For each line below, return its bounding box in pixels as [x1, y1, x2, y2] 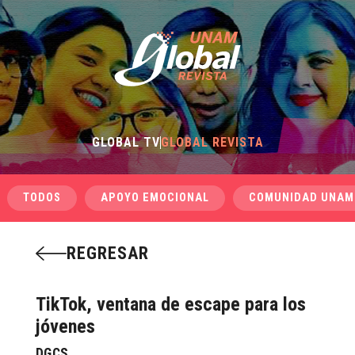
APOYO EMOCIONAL [100, 191, 209, 204]
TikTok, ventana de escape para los [35, 293, 306, 315]
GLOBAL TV [91, 135, 160, 150]
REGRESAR [66, 243, 149, 263]
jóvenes [35, 315, 95, 338]
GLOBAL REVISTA [160, 135, 264, 150]
